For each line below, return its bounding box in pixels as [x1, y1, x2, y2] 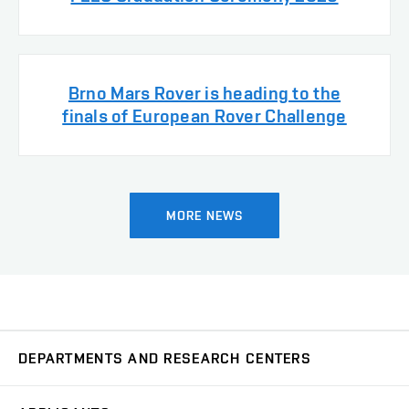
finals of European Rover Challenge [62, 105, 347, 128]
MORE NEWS [165, 208, 244, 224]
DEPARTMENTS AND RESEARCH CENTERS [18, 350, 311, 368]
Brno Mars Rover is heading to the [68, 82, 341, 105]
